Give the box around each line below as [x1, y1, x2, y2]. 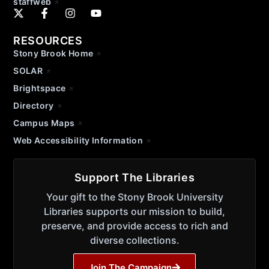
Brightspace [13, 82, 66, 93]
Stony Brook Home [13, 47, 94, 58]
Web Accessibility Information [13, 134, 144, 145]
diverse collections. [89, 234, 180, 246]
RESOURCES [13, 34, 83, 47]
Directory [13, 100, 54, 110]
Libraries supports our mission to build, [44, 205, 225, 217]
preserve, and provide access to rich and [41, 219, 228, 232]
